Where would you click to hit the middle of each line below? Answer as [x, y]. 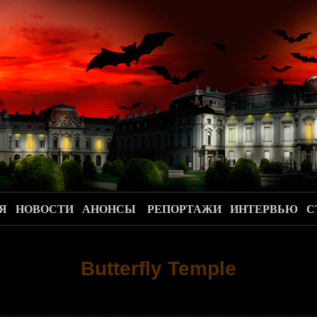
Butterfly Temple [158, 269]
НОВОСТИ [45, 209]
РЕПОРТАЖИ [185, 209]
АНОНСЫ [109, 209]
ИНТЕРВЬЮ [264, 209]
